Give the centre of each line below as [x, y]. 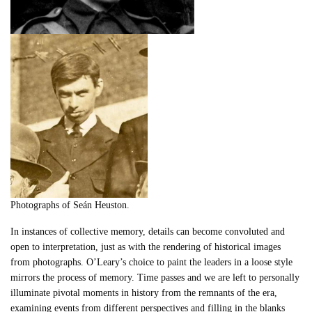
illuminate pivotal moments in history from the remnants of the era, [144, 293]
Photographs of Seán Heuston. [70, 205]
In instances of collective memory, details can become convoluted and [148, 232]
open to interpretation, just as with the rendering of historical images [146, 247]
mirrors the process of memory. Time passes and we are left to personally [155, 278]
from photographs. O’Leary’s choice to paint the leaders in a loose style [152, 263]
